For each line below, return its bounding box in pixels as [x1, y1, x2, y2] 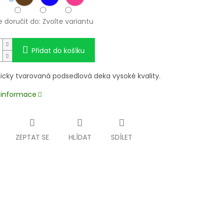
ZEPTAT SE [15, 132, 49, 143]
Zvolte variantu [42, 17, 93, 27]
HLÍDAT [68, 132, 91, 143]
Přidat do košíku [31, 46, 85, 56]
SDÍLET [110, 132, 132, 143]
